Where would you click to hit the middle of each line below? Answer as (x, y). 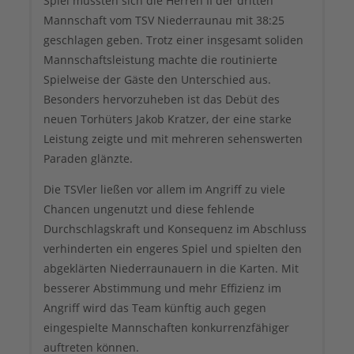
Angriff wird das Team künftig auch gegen (155, 308)
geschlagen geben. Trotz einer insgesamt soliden (173, 40)
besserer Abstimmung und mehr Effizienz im (162, 288)
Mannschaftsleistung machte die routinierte (160, 60)
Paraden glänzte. (88, 159)
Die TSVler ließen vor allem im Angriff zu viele (164, 190)
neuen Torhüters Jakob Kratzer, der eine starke (168, 119)
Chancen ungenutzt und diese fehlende (149, 209)
